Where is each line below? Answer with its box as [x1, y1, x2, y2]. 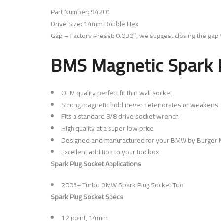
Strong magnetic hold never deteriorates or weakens [61, 98, 218, 111]
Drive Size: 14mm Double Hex [51, 17, 138, 30]
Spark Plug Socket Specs [51, 190, 123, 203]
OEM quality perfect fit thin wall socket [61, 86, 172, 100]
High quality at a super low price [61, 122, 154, 135]
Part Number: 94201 [51, 5, 110, 18]
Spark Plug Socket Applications [51, 157, 141, 171]
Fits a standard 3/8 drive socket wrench [61, 110, 179, 123]
